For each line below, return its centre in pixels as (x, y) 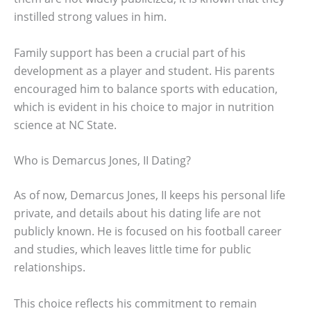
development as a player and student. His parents (144, 70)
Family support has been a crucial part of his (130, 52)
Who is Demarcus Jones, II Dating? (102, 161)
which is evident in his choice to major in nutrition (144, 107)
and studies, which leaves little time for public (133, 250)
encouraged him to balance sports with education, (146, 89)
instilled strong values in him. (90, 16)
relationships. (50, 268)
